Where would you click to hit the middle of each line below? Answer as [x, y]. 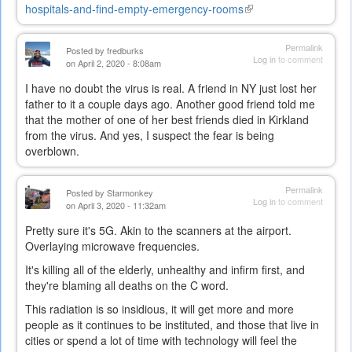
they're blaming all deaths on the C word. [127, 285]
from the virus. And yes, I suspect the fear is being [150, 135]
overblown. [52, 150]
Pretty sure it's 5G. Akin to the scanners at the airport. [158, 230]
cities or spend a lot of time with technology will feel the [161, 340]
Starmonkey [130, 192]
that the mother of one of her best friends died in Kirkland [167, 119]
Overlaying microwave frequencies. [112, 246]
